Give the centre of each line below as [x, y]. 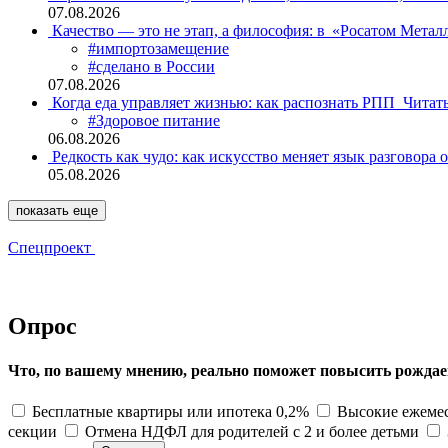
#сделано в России [151, 67]
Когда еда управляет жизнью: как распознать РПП [225, 103]
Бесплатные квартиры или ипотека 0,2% [170, 411]
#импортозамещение [158, 49]
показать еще [57, 211]
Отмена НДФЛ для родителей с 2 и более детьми [252, 431]
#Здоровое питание [154, 121]
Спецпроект [49, 248]
